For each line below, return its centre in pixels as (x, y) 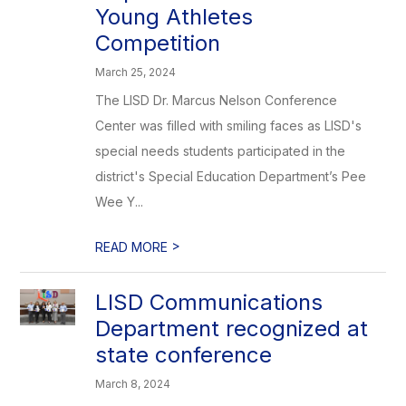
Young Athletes (174, 17)
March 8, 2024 (133, 384)
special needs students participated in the (221, 151)
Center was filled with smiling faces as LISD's (229, 126)
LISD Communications (209, 302)
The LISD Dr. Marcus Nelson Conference (217, 100)
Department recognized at (232, 329)
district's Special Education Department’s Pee (231, 176)
